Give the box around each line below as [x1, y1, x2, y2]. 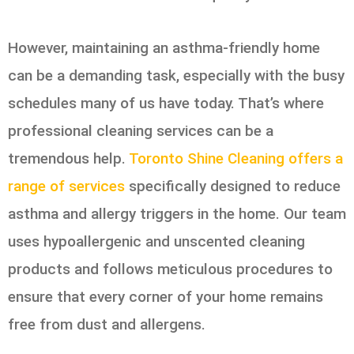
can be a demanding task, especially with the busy [8, 66, 345, 85]
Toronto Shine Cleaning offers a [129, 149, 343, 168]
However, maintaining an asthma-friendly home [8, 38, 320, 57]
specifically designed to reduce [125, 176, 341, 195]
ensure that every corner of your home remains [8, 287, 323, 306]
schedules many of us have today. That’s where [8, 93, 324, 112]
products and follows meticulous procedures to [8, 259, 333, 278]
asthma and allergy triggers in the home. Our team [8, 204, 346, 223]
